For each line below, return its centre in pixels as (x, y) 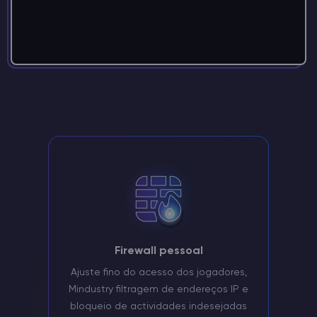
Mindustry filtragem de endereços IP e (158, 290)
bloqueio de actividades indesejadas (158, 307)
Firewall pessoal (158, 252)
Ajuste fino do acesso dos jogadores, (158, 273)
